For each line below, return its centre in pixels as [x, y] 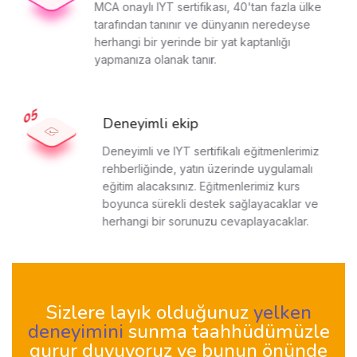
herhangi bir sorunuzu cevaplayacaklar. [209, 222]
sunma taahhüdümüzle [229, 332]
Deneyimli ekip [153, 124]
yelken [282, 313]
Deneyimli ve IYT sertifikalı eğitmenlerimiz [214, 151]
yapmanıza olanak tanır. [159, 60]
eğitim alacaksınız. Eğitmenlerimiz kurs [204, 186]
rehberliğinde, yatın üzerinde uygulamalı [211, 169]
